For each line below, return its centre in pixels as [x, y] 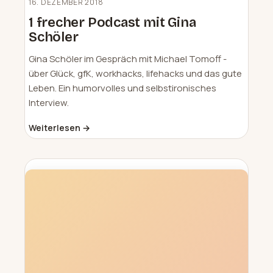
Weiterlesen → [59, 127]
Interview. [49, 102]
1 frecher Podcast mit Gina [112, 22]
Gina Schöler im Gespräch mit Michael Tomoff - [128, 58]
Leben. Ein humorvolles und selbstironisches [122, 88]
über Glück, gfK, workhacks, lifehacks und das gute [135, 73]
